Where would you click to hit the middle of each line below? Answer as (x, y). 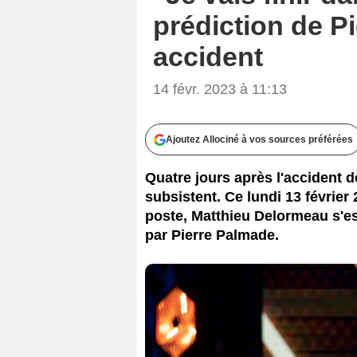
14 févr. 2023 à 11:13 (220, 89)
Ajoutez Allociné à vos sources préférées (259, 139)
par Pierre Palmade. (212, 235)
